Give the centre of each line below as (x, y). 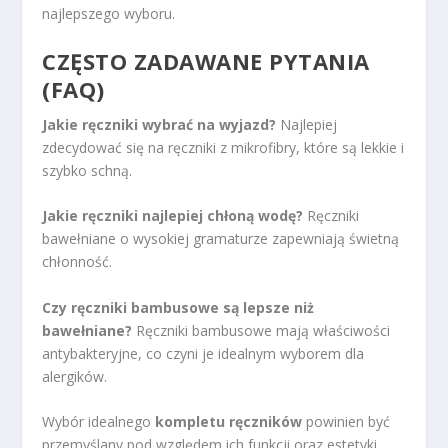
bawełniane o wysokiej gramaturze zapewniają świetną (221, 239)
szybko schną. (87, 170)
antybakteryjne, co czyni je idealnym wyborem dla (203, 353)
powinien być (346, 422)
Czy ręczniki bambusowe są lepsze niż (178, 307)
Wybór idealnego (99, 422)
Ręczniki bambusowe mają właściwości (261, 330)
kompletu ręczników (229, 422)
